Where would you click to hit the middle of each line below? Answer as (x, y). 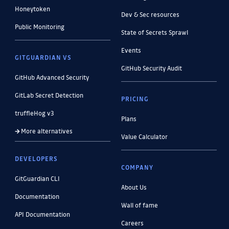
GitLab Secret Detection (49, 95)
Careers (132, 223)
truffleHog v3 (34, 113)
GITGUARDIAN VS (43, 57)
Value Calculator (144, 136)
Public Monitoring (39, 26)
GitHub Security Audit (151, 68)
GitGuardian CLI (37, 178)
